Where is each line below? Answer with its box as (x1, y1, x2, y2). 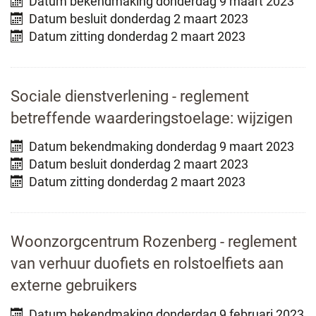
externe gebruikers (11, 276, 137, 295)
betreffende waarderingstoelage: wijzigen (11, 109, 293, 127)
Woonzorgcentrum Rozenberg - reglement (11, 233, 297, 251)
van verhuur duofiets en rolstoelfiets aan (11, 255, 284, 273)
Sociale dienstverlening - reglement (11, 87, 249, 105)
